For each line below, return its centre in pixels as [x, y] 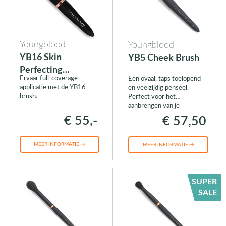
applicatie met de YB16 [52, 88]
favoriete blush [149, 116]
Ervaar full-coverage [48, 79]
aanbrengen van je [154, 106]
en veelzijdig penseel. [158, 88]
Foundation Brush [55, 83]
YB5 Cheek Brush [163, 58]
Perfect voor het [152, 97]
